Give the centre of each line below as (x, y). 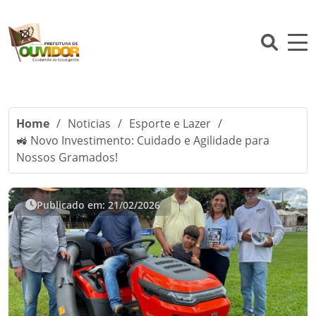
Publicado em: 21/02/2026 (98, 205)
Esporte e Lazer (170, 123)
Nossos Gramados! (67, 157)
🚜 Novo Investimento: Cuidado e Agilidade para (143, 140)
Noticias (89, 123)
